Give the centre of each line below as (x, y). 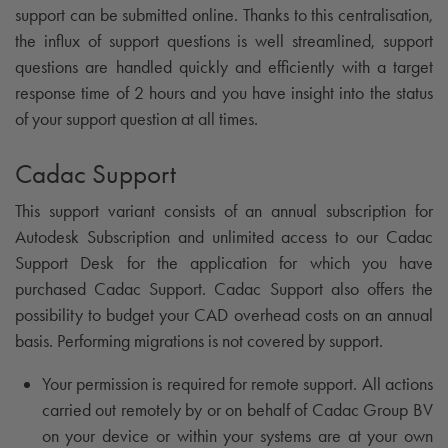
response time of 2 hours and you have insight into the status (224, 92)
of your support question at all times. (136, 118)
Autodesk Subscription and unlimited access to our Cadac (224, 236)
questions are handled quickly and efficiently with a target (224, 66)
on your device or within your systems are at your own (237, 435)
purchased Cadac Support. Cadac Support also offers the (224, 288)
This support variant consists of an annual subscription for (224, 210)
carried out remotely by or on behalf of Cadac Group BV (237, 409)
